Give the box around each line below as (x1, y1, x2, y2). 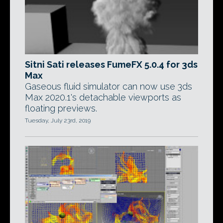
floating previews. (25, 103, 97, 113)
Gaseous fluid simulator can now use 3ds (25, 81, 192, 92)
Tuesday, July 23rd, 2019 (25, 117, 91, 124)
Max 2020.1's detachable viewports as (25, 92, 181, 103)
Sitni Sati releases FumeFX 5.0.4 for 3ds (25, 59, 198, 70)
